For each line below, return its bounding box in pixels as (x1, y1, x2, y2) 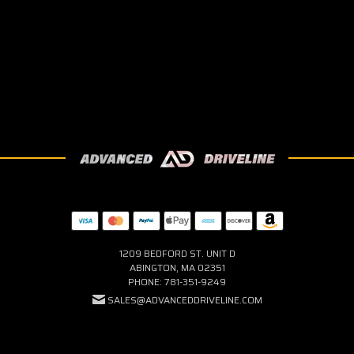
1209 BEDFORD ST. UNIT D (119, 245, 235, 261)
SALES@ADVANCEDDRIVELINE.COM (107, 292, 262, 307)
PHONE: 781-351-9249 (128, 273, 226, 289)
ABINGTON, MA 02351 (129, 259, 225, 275)
